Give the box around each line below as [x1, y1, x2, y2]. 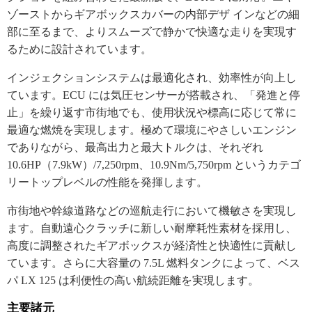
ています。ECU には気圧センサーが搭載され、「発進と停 [7, 89, 300, 102]
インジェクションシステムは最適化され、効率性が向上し [7, 72, 297, 84]
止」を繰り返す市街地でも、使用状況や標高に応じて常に [7, 107, 297, 119]
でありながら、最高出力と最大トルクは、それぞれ [7, 141, 263, 154]
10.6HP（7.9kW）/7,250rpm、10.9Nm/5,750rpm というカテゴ [7, 159, 301, 171]
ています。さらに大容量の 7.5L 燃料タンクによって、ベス [7, 257, 300, 270]
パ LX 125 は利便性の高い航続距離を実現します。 [7, 274, 259, 287]
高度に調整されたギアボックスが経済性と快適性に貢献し [7, 240, 297, 252]
